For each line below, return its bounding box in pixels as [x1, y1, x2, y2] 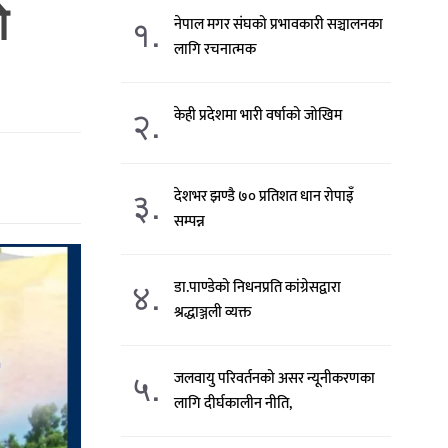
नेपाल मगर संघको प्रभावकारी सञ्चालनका [174, 12, 384, 37]
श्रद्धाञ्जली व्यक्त [174, 300, 252, 325]
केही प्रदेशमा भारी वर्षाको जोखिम [174, 103, 343, 128]
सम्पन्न [174, 209, 206, 234]
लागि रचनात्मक [174, 37, 257, 62]
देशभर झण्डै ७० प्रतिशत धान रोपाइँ [174, 184, 355, 209]
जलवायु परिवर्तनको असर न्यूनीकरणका [174, 366, 376, 391]
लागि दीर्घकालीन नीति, [174, 391, 293, 416]
